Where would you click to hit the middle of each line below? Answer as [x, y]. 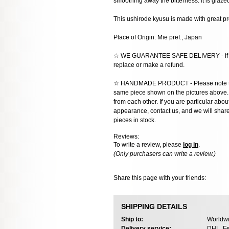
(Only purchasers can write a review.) [165, 154]
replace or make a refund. [149, 65]
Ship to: [132, 219]
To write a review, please [148, 145]
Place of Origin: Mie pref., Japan [158, 38]
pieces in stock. [135, 120]
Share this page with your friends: [160, 178]
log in [191, 145]
